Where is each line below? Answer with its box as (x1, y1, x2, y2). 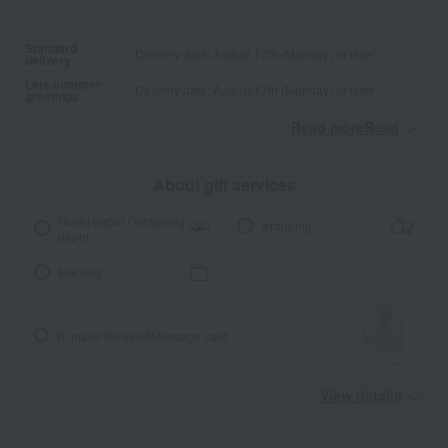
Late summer (25, 75, 101, 94)
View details (320, 385, 402, 406)
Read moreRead (291, 117, 399, 138)
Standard (25, 39, 77, 58)
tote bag (58, 263, 103, 281)
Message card (150, 326, 228, 344)
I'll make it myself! (56, 326, 151, 344)
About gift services (152, 173, 296, 197)
